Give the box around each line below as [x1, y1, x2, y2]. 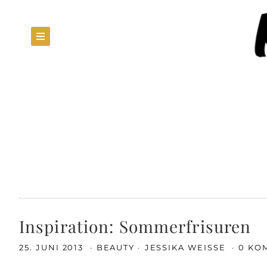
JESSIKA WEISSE [144, 243, 229, 252]
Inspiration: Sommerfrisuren [19, 215, 252, 237]
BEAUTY [96, 243, 135, 252]
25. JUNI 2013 [19, 243, 87, 252]
